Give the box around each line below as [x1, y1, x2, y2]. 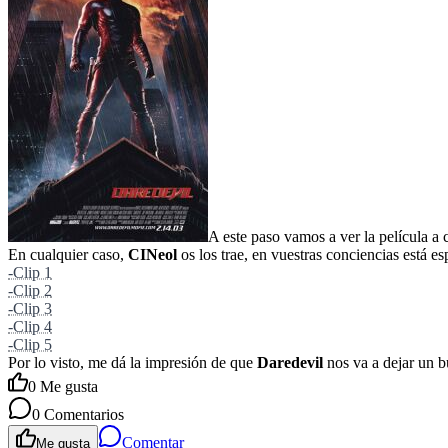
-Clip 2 [8, 282, 52, 300]
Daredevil [257, 354, 323, 372]
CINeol [128, 246, 177, 264]
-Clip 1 [8, 264, 52, 282]
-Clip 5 [8, 336, 52, 354]
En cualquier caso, [8, 246, 128, 264]
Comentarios [40, 406, 124, 424]
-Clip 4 [8, 318, 52, 336]
